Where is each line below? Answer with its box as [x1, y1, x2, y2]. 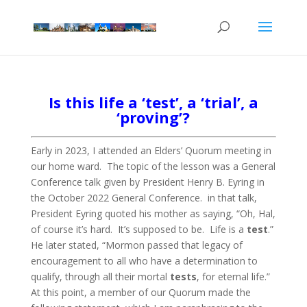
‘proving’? [116, 107, 191, 127]
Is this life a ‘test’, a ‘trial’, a [48, 92, 258, 112]
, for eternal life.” [196, 270, 273, 283]
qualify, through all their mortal [30, 270, 170, 283]
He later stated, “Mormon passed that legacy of [30, 238, 243, 251]
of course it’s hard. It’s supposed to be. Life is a [30, 223, 247, 236]
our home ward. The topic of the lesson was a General [30, 160, 275, 173]
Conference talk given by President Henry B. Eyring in [30, 175, 265, 188]
